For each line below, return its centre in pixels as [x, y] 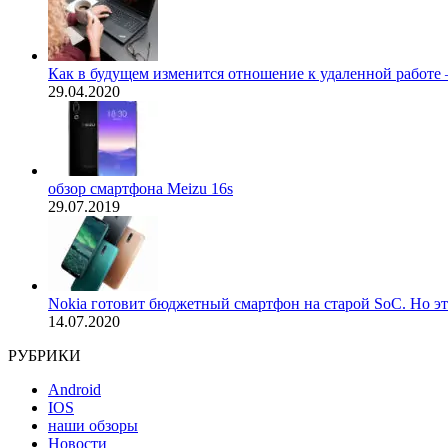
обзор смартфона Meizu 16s [140, 188]
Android [74, 389]
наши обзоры [93, 425]
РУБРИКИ [44, 355]
